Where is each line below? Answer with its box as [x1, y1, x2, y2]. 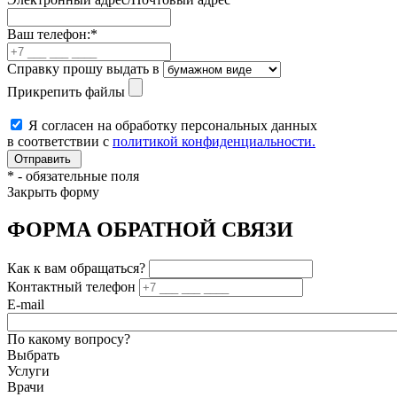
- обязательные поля [14, 168, 139, 184]
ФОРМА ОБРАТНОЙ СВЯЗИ [7, 218, 293, 242]
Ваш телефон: [7, 27, 90, 43]
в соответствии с [7, 134, 113, 150]
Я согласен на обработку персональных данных [28, 118, 317, 134]
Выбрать [7, 347, 59, 363]
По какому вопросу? [7, 331, 130, 347]
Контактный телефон [7, 279, 136, 295]
